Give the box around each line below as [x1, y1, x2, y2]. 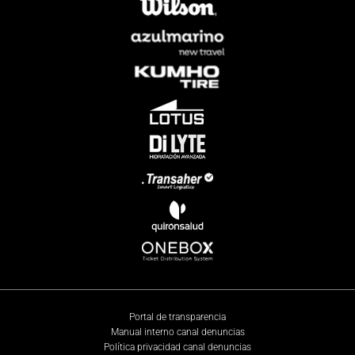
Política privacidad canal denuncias [104, 341, 251, 353]
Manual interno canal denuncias [110, 326, 245, 338]
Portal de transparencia [129, 311, 226, 323]
